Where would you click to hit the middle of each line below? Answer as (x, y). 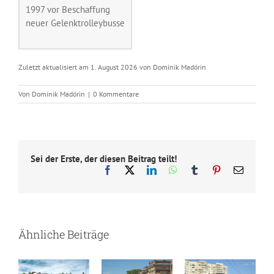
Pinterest (237, 169)
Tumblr (213, 169)
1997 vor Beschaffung (68, 9)
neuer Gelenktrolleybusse (75, 23)
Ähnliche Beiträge (64, 234)
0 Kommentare (116, 94)
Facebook (131, 169)
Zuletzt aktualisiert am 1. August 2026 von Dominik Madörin (112, 67)
